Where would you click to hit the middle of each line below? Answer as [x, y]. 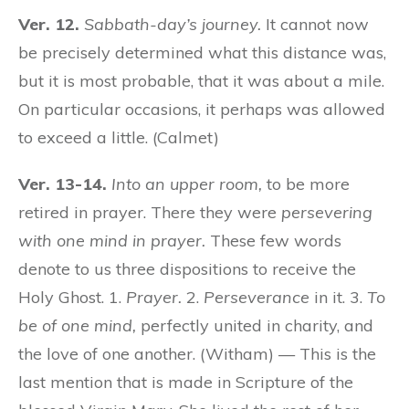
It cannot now [315, 24]
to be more [306, 184]
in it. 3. [338, 297]
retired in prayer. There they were [150, 212]
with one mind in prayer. [112, 240]
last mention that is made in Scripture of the [186, 382]
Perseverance [257, 297]
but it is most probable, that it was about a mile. [201, 80]
